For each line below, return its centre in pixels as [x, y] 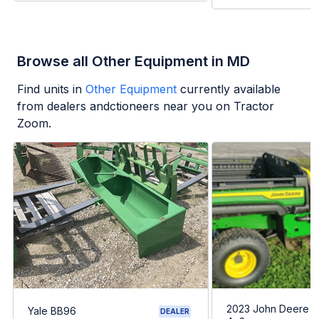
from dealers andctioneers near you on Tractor [146, 106]
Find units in [49, 89]
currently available [230, 89]
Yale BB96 [52, 311]
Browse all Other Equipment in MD [134, 62]
